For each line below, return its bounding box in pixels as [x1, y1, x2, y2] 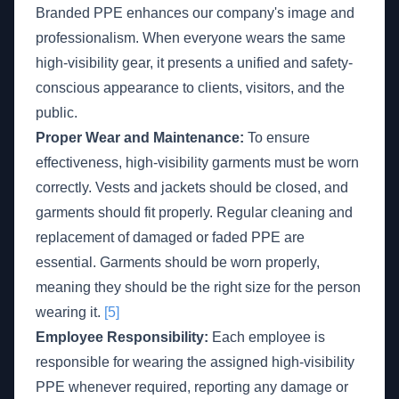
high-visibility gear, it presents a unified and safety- [36, 55, 353, 70]
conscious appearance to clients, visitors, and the [36, 80, 345, 95]
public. [36, 105, 77, 120]
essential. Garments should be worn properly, [36, 255, 320, 270]
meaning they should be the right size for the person [36, 280, 361, 295]
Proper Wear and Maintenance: [36, 130, 244, 145]
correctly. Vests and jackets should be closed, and [36, 180, 348, 195]
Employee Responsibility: [36, 330, 208, 345]
